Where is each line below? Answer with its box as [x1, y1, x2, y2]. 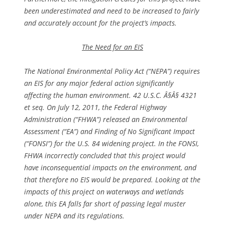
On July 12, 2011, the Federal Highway [45, 102, 166, 112]
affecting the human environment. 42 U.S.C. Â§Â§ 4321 [24, 90, 197, 100]
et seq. [24, 102, 45, 112]
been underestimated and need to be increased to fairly [24, 6, 199, 16]
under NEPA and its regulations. [24, 210, 125, 220]
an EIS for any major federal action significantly [24, 78, 173, 88]
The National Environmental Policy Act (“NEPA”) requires [24, 66, 200, 76]
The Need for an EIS [82, 42, 143, 52]
